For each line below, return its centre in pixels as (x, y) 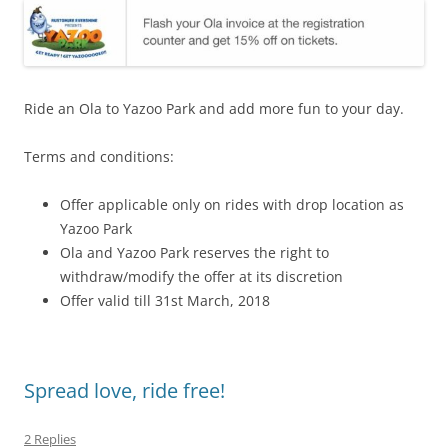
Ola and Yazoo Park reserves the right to (194, 252)
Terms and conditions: (99, 156)
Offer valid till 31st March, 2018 (165, 300)
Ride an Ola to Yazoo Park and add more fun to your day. (214, 108)
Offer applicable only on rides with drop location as (232, 204)
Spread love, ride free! (124, 390)
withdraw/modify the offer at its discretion (201, 276)
